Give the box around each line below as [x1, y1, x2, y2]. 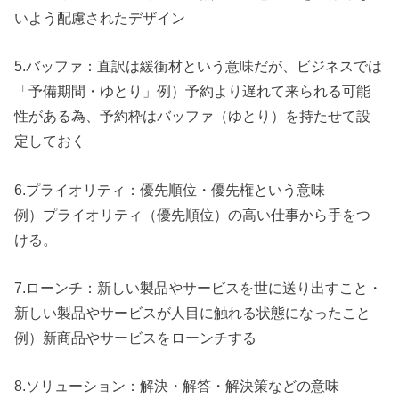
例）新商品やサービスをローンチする [14, 330, 257, 346]
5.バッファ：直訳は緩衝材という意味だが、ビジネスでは [14, 58, 383, 75]
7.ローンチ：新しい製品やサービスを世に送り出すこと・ [14, 280, 383, 297]
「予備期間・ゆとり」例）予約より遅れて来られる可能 [14, 83, 371, 100]
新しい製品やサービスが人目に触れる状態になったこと [14, 305, 371, 322]
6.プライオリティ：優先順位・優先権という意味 [14, 181, 326, 198]
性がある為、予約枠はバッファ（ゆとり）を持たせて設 [14, 108, 371, 125]
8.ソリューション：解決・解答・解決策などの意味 [14, 378, 340, 395]
